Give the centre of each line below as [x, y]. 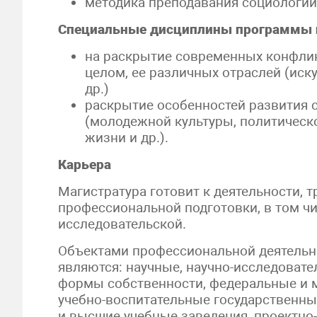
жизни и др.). [127, 138]
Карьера [85, 165]
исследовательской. [122, 224]
